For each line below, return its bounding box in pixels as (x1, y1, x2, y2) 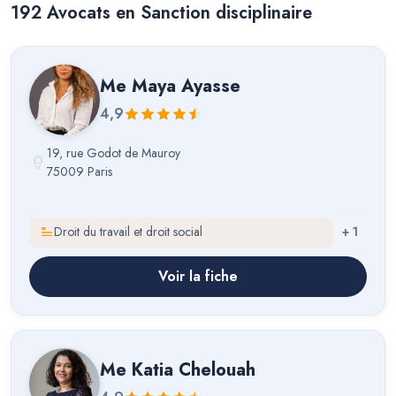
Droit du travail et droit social (54, 223, 202, 241)
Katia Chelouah (132, 357, 255, 384)
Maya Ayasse (132, 73, 240, 99)
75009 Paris (47, 163, 112, 180)
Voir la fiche (158, 265, 238, 286)
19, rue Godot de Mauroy (47, 144, 180, 162)
